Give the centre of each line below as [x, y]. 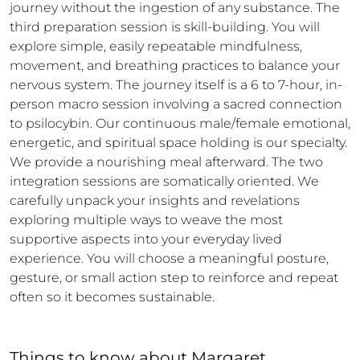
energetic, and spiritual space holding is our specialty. [178, 143]
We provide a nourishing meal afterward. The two [166, 162]
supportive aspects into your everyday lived [146, 239]
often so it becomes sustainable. [112, 297]
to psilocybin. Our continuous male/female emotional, [180, 123]
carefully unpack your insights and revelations [155, 200]
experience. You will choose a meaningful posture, [169, 258]
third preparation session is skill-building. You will [165, 27]
